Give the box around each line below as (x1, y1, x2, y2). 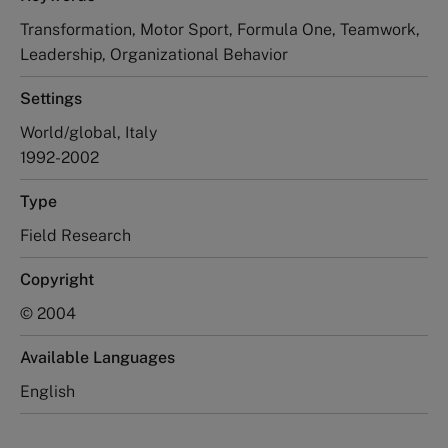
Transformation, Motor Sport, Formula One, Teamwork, (20, 19, 420, 39)
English (20, 381, 75, 401)
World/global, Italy (20, 122, 157, 142)
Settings (20, 88, 82, 108)
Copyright (20, 269, 94, 289)
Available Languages (20, 347, 175, 367)
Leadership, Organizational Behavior (20, 44, 288, 64)
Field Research (20, 225, 131, 245)
